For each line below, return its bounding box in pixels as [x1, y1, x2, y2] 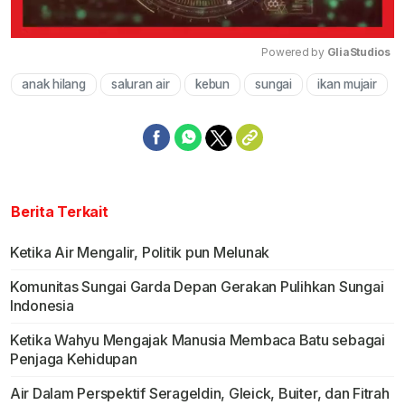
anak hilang [22, 77, 86, 92]
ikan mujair [317, 77, 377, 92]
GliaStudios [326, 45, 391, 60]
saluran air [111, 77, 170, 92]
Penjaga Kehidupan [9, 350, 137, 369]
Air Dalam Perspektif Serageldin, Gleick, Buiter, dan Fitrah [9, 384, 390, 403]
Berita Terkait [11, 202, 108, 221]
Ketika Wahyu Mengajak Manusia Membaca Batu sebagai [9, 331, 385, 350]
